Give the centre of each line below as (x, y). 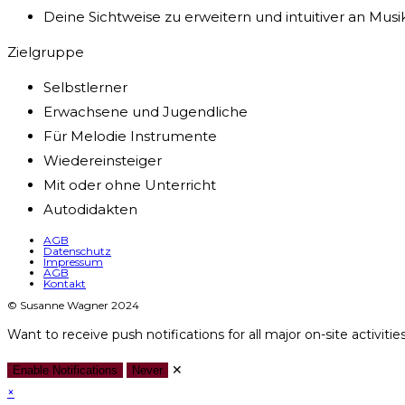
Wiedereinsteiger (103, 161)
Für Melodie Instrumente (130, 137)
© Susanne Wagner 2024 (73, 306)
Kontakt (65, 284)
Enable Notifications (65, 371)
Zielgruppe (46, 52)
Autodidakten (90, 210)
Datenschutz (77, 251)
